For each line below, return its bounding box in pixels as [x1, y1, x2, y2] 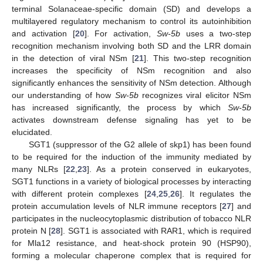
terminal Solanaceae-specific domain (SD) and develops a [12, 4, 251, 14]
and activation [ [12, 28, 75, 38]
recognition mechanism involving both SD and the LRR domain [12, 41, 251, 50]
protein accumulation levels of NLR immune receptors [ [12, 201, 222, 211]
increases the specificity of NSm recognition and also [12, 65, 251, 75]
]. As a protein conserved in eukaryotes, [87, 164, 251, 174]
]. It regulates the [179, 188, 252, 198]
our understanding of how [12, 90, 115, 100]
